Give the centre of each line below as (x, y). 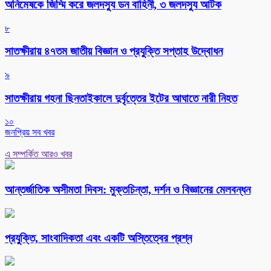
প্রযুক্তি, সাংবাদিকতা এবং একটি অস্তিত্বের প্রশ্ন (98, 238)
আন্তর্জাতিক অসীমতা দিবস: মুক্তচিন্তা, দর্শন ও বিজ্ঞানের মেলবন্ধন (128, 190)
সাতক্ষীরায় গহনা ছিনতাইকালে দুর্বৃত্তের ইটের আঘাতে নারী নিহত (121, 98)
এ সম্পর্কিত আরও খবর (38, 154)
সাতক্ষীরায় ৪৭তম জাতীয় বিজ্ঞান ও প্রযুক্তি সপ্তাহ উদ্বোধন (114, 51)
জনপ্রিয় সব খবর (30, 132)
